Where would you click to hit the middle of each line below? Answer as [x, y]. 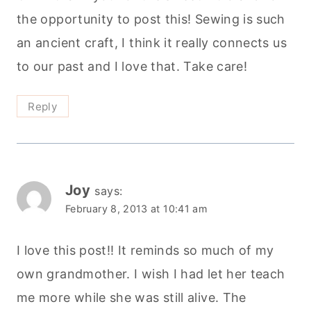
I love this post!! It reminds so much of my [145, 251]
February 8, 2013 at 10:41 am [137, 208]
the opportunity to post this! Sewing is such [151, 19]
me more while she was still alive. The [132, 298]
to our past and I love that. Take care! [132, 66]
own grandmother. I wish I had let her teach [151, 274]
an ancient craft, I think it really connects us [152, 42]
